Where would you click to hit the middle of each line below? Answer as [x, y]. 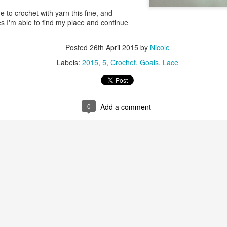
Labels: [69, 62]
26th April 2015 [114, 47]
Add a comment [126, 107]
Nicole [160, 47]
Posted [78, 47]
